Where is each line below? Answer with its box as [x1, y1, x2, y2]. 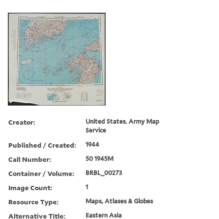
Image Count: [8, 182, 52, 192]
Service [86, 126, 107, 134]
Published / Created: [8, 140, 76, 150]
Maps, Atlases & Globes [86, 197, 153, 205]
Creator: [8, 117, 35, 127]
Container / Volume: [8, 168, 74, 178]
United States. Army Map [86, 117, 160, 125]
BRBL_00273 [86, 169, 123, 176]
